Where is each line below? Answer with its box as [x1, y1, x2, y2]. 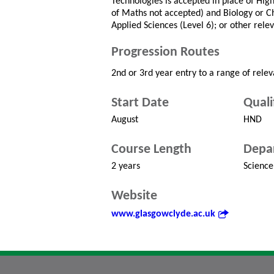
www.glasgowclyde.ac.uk [111, 209, 215, 219]
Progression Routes [111, 45, 220, 59]
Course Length [111, 143, 191, 157]
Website [111, 189, 157, 203]
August [111, 115, 138, 125]
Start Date [111, 96, 169, 110]
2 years [111, 161, 140, 171]
